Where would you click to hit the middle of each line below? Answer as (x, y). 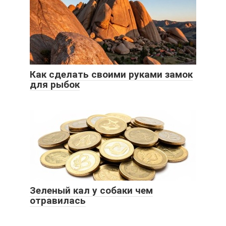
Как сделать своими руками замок (111, 74)
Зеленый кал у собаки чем (91, 190)
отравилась (58, 200)
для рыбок (55, 84)
